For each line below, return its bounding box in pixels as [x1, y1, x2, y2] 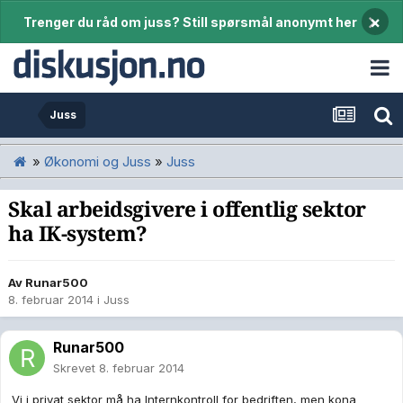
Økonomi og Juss [44, 152, 151, 170]
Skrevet [53, 361, 99, 376]
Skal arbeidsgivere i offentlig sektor [8, 198, 366, 222]
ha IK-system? [8, 222, 148, 246]
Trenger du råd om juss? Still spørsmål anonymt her [23, 14, 357, 30]
